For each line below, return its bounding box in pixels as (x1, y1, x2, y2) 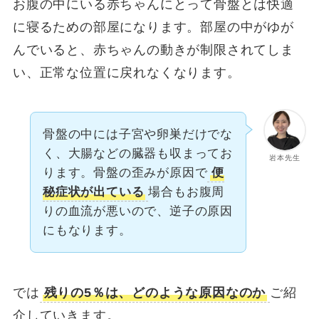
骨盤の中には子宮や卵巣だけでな (42, 127, 234, 142)
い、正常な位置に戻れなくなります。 (12, 65, 241, 80)
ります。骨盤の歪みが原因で (42, 166, 208, 180)
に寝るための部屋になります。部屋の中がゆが (12, 19, 294, 34)
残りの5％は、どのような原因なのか (43, 286, 266, 300)
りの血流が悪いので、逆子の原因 (42, 204, 234, 219)
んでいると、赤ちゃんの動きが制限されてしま (12, 42, 294, 57)
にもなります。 (42, 224, 132, 238)
